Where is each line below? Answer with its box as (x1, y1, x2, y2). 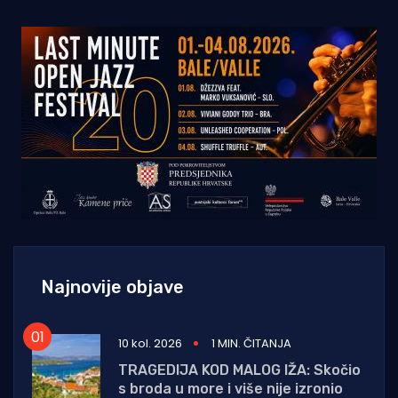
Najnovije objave (41, 276, 184, 298)
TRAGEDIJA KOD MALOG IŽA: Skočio (118, 361, 361, 378)
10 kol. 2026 (118, 334, 182, 352)
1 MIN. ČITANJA (211, 334, 291, 352)
